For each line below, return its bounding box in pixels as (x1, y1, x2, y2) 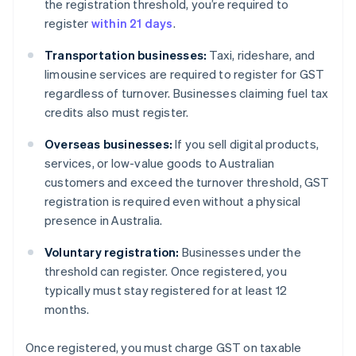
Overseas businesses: (44, 136, 172, 153)
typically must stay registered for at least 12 (44, 282, 288, 299)
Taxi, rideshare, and (207, 47, 315, 64)
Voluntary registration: (44, 244, 180, 261)
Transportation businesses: (44, 47, 207, 64)
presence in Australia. (44, 212, 163, 229)
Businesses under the (179, 244, 301, 261)
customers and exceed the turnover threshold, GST (44, 174, 330, 191)
